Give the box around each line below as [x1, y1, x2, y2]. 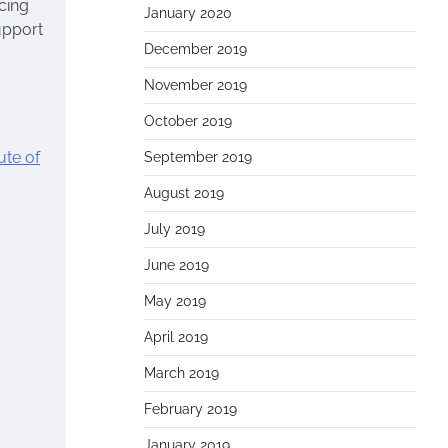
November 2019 [144, 77, 247, 93]
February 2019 [144, 401, 237, 417]
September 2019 [144, 149, 252, 165]
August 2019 [144, 185, 224, 201]
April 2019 [144, 329, 208, 345]
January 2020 [144, 5, 232, 21]
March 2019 [144, 365, 219, 381]
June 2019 [144, 257, 209, 273]
